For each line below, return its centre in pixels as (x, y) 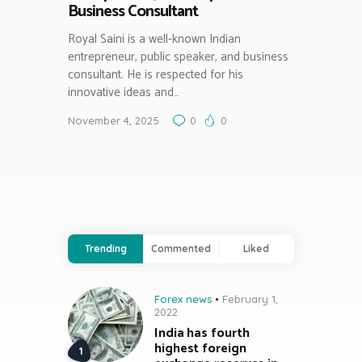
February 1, (250, 299)
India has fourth (202, 334)
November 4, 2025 (114, 121)
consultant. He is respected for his (156, 75)
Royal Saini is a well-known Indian (154, 40)
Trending (105, 248)
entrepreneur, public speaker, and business (178, 57)
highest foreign (200, 349)
